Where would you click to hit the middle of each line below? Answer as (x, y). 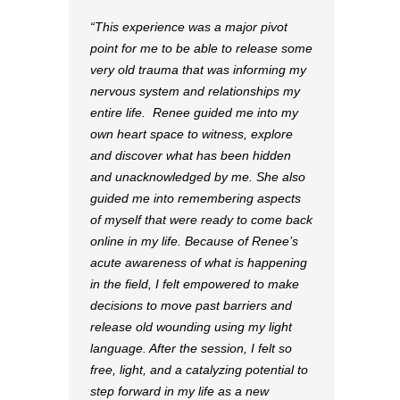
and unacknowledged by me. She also (198, 176)
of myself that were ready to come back (201, 219)
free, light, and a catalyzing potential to (199, 369)
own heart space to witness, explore (192, 133)
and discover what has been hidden (191, 155)
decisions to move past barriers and (191, 305)
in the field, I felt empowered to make (195, 283)
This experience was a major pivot (191, 26)
